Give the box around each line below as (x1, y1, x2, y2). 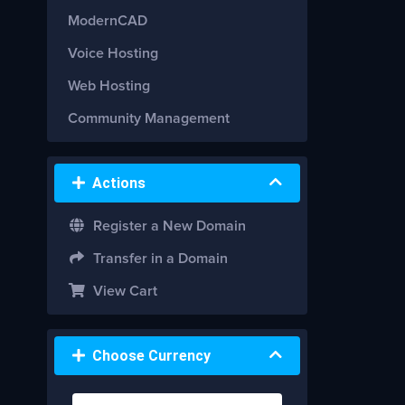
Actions (85, 174, 146, 192)
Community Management (68, 111, 230, 126)
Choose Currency (85, 347, 211, 364)
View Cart (86, 284, 157, 298)
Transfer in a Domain (86, 251, 228, 266)
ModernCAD (68, 14, 147, 28)
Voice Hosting (68, 46, 158, 61)
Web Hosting (68, 79, 150, 93)
